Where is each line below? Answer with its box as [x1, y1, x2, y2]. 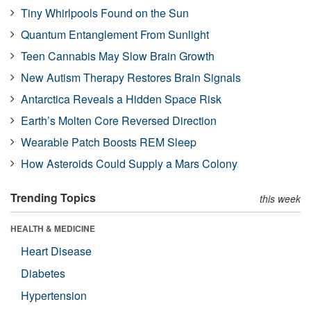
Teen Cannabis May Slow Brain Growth [21, 47, 215, 64]
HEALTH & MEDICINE [10, 221, 95, 235]
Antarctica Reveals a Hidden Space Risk [21, 90, 221, 107]
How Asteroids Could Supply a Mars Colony [21, 155, 237, 171]
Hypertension [21, 287, 87, 303]
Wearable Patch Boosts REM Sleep [21, 133, 196, 150]
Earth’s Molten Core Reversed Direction [21, 112, 217, 128]
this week [260, 191, 301, 205]
